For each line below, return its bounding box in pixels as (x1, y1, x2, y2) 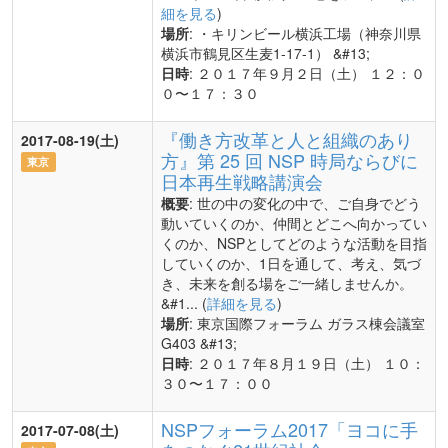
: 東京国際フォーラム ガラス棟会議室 (189, 313, 425, 333)
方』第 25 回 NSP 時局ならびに (161, 147, 418, 173)
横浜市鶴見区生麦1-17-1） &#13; (161, 43, 370, 63)
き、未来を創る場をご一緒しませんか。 (161, 273, 413, 293)
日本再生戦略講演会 (161, 168, 323, 194)
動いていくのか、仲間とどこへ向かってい (161, 213, 427, 233)
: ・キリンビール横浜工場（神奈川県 (189, 23, 421, 43)
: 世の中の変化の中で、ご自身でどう (189, 193, 421, 213)
